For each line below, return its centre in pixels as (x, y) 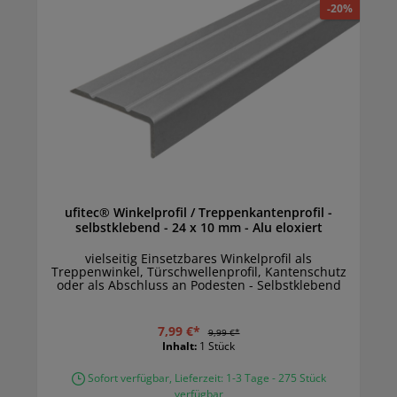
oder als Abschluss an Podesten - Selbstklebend (198, 285)
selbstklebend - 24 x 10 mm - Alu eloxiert (287, 228)
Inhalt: (181, 346)
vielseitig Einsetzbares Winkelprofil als (198, 259)
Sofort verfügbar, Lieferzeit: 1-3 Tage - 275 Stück (205, 378)
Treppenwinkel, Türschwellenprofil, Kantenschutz (198, 272)
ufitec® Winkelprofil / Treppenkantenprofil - (196, 213)
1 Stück (217, 346)
